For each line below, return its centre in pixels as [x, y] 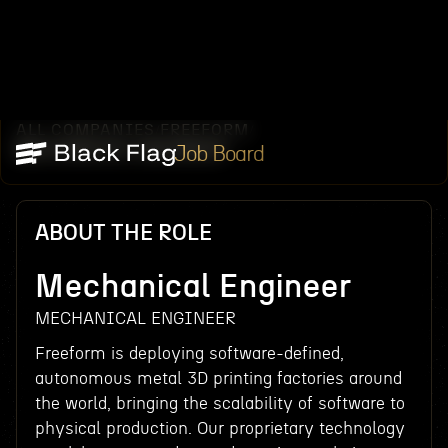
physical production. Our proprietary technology [219, 428]
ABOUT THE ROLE [123, 233]
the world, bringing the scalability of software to [219, 403]
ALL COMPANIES [85, 130]
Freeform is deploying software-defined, [189, 353]
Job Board [219, 153]
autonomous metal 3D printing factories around [218, 378]
